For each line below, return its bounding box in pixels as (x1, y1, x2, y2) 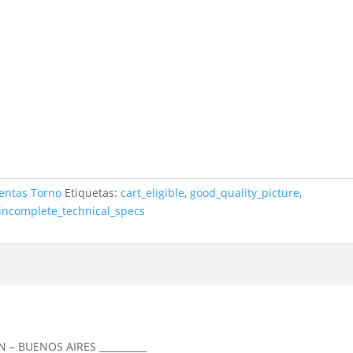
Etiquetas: (65, 185, 121, 200)
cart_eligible (121, 185, 185, 200)
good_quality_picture (190, 185, 300, 200)
